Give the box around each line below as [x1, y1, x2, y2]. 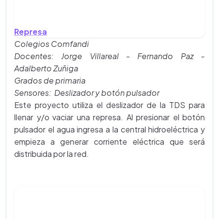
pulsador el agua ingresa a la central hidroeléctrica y [14, 124, 205, 135]
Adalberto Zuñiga [14, 63, 78, 74]
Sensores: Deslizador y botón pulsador [14, 88, 159, 98]
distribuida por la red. [14, 149, 89, 159]
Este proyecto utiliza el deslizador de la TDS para [14, 100, 205, 110]
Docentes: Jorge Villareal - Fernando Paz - [14, 51, 205, 62]
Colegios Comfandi [14, 39, 89, 49]
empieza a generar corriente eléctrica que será [14, 136, 205, 147]
